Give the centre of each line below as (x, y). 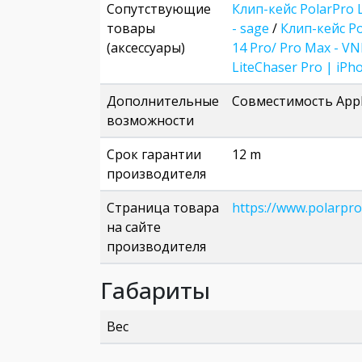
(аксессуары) (146, 48)
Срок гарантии (154, 154)
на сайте (134, 227)
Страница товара (163, 208)
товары (131, 28)
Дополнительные (163, 101)
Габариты (155, 290)
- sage (250, 28)
